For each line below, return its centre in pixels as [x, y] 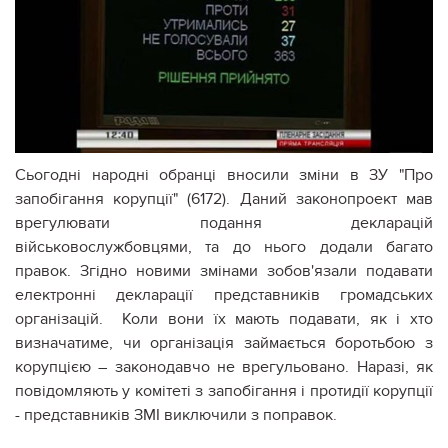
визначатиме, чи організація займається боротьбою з [224, 342]
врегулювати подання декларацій [224, 222]
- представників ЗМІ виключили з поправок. [176, 414]
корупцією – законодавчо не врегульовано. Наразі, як [224, 366]
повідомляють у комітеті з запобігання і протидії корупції [224, 390]
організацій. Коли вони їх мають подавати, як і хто [224, 318]
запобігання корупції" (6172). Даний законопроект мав [224, 198]
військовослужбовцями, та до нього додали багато [224, 246]
